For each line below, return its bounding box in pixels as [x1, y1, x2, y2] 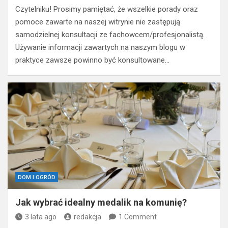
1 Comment [119, 212, 157, 221]
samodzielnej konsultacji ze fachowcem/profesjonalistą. [15, 30, 205, 39]
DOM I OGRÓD [18, 174, 55, 181]
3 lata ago [25, 212, 56, 221]
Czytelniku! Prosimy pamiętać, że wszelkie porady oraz [15, 4, 198, 14]
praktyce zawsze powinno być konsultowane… [15, 55, 169, 65]
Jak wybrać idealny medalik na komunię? [15, 196, 187, 208]
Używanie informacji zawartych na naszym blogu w [15, 42, 185, 52]
